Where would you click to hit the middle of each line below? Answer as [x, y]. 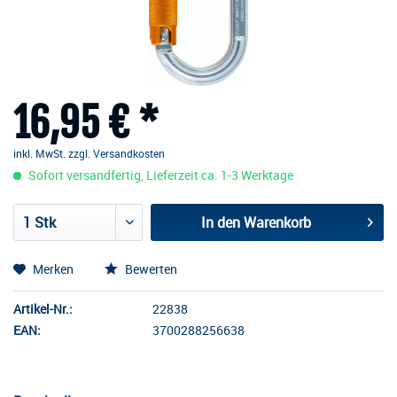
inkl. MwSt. [41, 153]
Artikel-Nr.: [43, 309]
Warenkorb [278, 222]
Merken [53, 269]
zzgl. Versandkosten [117, 153]
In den [221, 222]
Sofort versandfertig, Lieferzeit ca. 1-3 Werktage [160, 175]
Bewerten [150, 269]
